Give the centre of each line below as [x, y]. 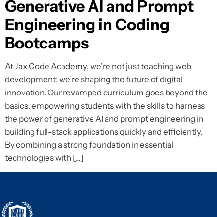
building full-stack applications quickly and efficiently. [104, 132]
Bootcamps [47, 43]
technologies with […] [44, 158]
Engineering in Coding [87, 25]
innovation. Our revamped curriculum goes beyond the [106, 93]
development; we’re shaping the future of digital [94, 80]
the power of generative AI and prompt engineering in [104, 119]
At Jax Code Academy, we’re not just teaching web [98, 67]
